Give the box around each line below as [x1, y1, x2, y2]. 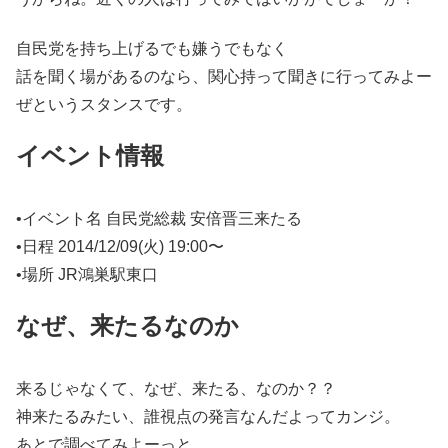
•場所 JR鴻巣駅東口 [16, 265, 158, 283]
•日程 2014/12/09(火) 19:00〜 [16, 237, 224, 255]
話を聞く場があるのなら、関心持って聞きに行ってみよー [16, 67, 432, 85]
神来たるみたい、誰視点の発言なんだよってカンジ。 [16, 407, 400, 425]
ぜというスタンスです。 [16, 95, 192, 113]
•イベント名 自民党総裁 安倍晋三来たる [16, 209, 302, 227]
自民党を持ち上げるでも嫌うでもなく [16, 39, 288, 57]
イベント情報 [16, 142, 164, 170]
